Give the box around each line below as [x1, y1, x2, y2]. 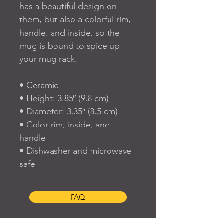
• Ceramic [19, 80, 58, 91]
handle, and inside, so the [19, 27, 120, 38]
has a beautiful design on [19, 1, 117, 12]
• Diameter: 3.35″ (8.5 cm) [19, 106, 118, 117]
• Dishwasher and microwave [19, 145, 131, 157]
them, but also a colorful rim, [19, 14, 131, 25]
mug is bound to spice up [19, 40, 120, 52]
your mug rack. [19, 54, 77, 65]
